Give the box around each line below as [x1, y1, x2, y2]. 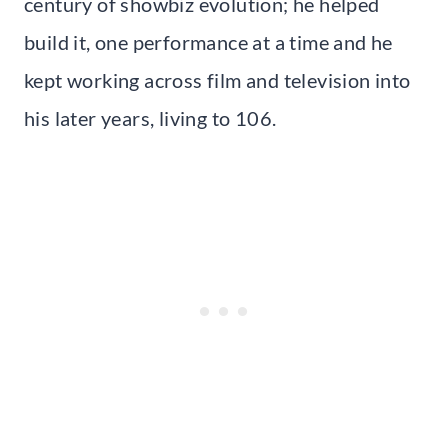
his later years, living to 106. [24, 105, 277, 130]
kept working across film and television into [24, 67, 411, 92]
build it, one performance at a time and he [24, 29, 393, 54]
